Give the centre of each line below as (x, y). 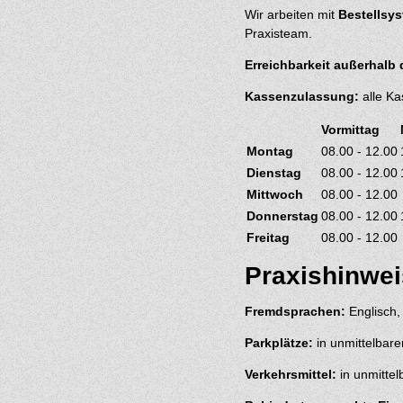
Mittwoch (275, 195)
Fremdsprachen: (295, 311)
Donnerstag (282, 216)
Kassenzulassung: (302, 97)
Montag (270, 152)
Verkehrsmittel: (291, 374)
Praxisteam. (278, 34)
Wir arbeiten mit (291, 15)
